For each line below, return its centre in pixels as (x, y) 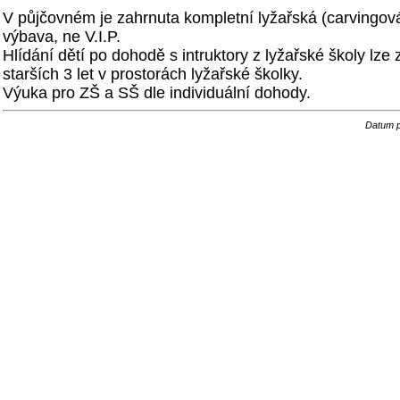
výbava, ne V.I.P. (62, 37)
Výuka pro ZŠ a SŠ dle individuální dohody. (157, 93)
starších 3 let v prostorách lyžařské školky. (153, 74)
